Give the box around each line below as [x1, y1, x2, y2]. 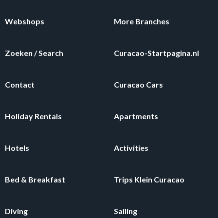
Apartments [114, 111, 158, 121]
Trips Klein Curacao [114, 174, 184, 184]
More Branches [114, 16, 169, 26]
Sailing [114, 206, 137, 216]
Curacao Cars [114, 79, 163, 89]
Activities [114, 143, 148, 152]
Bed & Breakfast [5, 174, 65, 184]
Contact [5, 79, 35, 89]
